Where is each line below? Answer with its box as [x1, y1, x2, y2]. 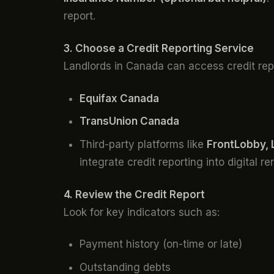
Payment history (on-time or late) [79, 238, 242, 251]
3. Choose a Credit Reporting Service [64, 42, 254, 54]
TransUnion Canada [79, 115, 179, 128]
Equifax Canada [79, 92, 159, 105]
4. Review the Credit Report [64, 188, 205, 201]
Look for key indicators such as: [64, 206, 220, 218]
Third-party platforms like [79, 138, 207, 150]
